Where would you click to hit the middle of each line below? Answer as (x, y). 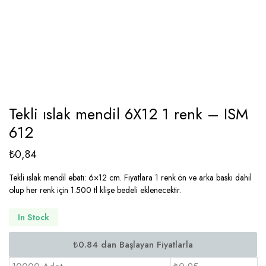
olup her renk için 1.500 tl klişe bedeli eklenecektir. (95, 190)
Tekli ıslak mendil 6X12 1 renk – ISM (129, 114)
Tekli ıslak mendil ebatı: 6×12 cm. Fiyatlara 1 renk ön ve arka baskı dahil (130, 178)
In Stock (34, 217)
